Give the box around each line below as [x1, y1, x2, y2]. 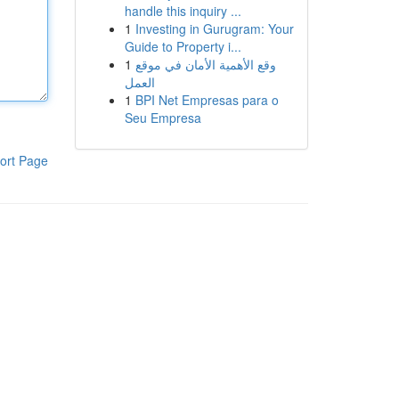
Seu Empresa [124, 109, 201, 126]
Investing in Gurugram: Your [134, 20, 294, 37]
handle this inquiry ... [124, 2, 241, 20]
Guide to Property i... [124, 37, 241, 55]
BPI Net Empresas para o [134, 91, 279, 109]
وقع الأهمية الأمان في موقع [134, 55, 276, 73]
